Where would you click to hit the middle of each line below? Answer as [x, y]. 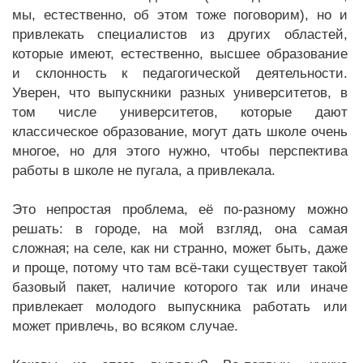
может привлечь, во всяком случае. [125, 326]
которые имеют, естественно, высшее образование [180, 54]
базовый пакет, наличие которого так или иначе [180, 287]
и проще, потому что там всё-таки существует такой [180, 268]
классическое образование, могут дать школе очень [180, 132]
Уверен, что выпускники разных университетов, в [180, 93]
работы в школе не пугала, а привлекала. [144, 171]
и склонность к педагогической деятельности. [180, 73]
